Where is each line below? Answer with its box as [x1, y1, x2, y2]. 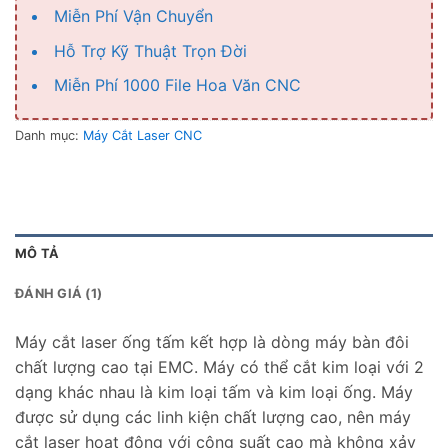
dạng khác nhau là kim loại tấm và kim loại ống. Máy [15, 381, 413, 402]
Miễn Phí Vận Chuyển [54, 6, 213, 27]
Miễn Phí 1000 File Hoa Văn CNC [54, 75, 301, 96]
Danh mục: [15, 128, 83, 143]
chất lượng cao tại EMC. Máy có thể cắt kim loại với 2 [15, 356, 424, 377]
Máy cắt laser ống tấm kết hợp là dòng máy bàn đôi [15, 331, 409, 352]
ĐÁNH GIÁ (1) [15, 285, 103, 301]
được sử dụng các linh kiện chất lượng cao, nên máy [15, 406, 411, 427]
